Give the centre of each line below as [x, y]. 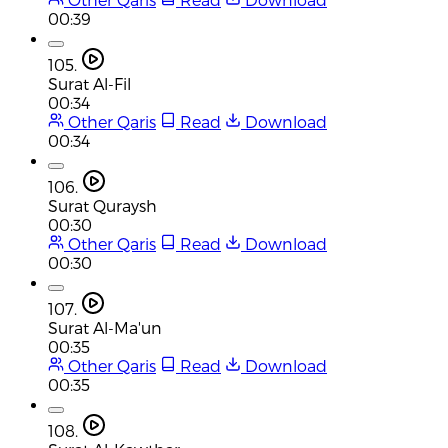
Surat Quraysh [102, 205]
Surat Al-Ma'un [105, 327]
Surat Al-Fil [89, 83]
